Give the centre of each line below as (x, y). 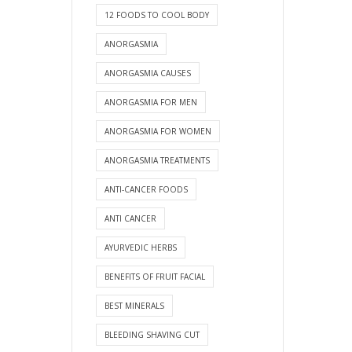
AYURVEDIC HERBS (141, 247)
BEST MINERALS (134, 305)
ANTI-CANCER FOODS (146, 189)
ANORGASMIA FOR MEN (151, 102)
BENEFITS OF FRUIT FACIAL (155, 276)
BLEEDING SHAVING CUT (152, 334)
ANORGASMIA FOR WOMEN (158, 131)
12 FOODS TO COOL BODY (157, 15)
